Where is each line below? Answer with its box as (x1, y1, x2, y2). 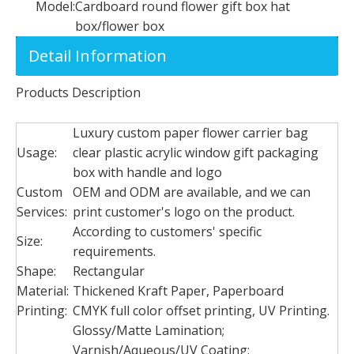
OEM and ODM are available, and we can (73, 183, 311, 201)
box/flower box (75, 17, 164, 36)
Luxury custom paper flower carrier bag (73, 124, 308, 142)
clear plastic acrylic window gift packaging (73, 144, 318, 162)
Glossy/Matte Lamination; (73, 322, 224, 340)
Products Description (16, 84, 141, 102)
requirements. (73, 243, 156, 261)
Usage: (17, 144, 57, 162)
